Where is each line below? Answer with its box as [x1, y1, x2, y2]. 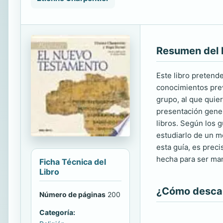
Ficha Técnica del [39, 156, 106, 167]
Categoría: [39, 208, 75, 217]
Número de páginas [39, 190, 106, 199]
